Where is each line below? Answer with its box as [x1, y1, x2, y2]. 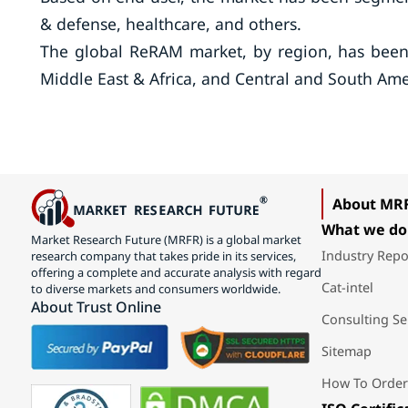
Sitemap [321, 342, 372, 360]
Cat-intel [321, 279, 373, 296]
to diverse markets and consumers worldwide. [30, 280, 280, 297]
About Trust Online [30, 296, 161, 317]
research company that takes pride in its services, [30, 247, 296, 264]
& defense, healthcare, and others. [39, 13, 301, 35]
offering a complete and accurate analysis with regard [30, 263, 321, 280]
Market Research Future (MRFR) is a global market [30, 230, 301, 248]
